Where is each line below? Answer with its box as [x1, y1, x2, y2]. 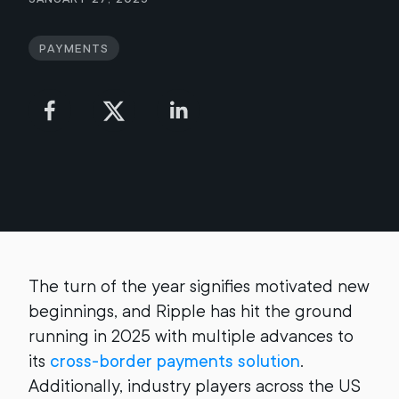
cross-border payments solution [50, 351, 300, 371]
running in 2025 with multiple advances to [28, 326, 354, 346]
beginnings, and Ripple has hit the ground [28, 301, 353, 322]
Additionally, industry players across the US [28, 376, 361, 396]
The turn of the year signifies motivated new [28, 276, 370, 297]
